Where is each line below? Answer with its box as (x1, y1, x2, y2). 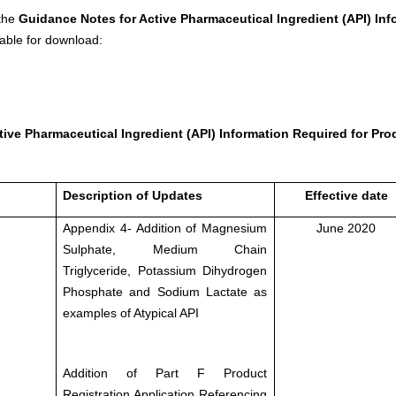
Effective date (304, 187, 388, 202)
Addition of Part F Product (62, 365, 268, 380)
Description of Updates (62, 187, 202, 202)
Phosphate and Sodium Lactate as (62, 284, 268, 299)
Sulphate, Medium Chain (62, 241, 268, 256)
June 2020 (316, 220, 376, 235)
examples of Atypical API (62, 305, 199, 320)
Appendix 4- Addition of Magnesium (62, 220, 268, 235)
